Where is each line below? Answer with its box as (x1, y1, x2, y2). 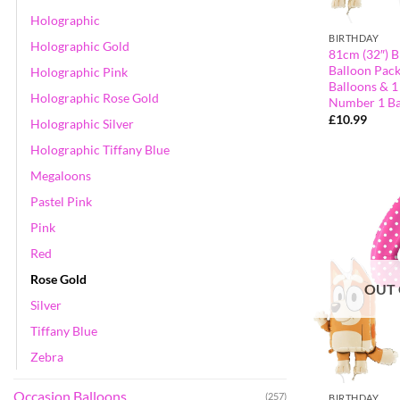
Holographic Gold (30, 37, 129, 54)
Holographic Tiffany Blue (30, 141, 170, 157)
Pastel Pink (30, 193, 92, 209)
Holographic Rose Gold (30, 89, 159, 105)
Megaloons (30, 167, 91, 183)
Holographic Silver (30, 115, 134, 131)
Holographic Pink (30, 63, 128, 79)
